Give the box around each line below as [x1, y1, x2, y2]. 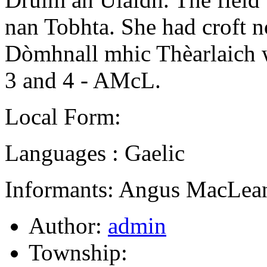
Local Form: [5, 103, 121, 129]
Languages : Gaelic [5, 139, 185, 166]
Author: [29, 212, 108, 238]
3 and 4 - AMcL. [5, 67, 161, 93]
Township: [29, 239, 128, 265]
